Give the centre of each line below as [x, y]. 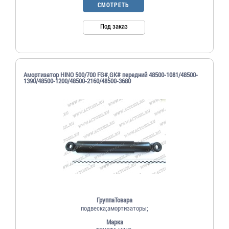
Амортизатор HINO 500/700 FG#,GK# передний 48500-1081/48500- [111, 74]
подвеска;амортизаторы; [114, 208]
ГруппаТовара [114, 200]
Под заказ [114, 26]
